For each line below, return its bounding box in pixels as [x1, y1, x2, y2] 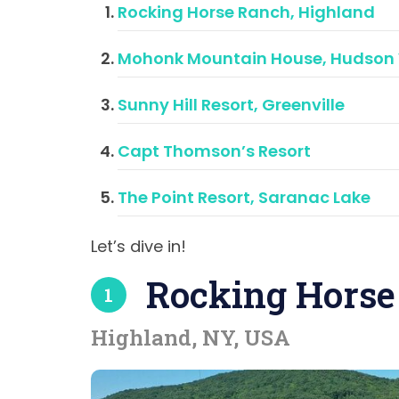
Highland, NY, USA [91, 323, 290, 352]
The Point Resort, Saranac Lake [118, 186, 370, 208]
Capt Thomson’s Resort [118, 140, 311, 162]
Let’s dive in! [91, 235, 186, 257]
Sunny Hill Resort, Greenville [118, 94, 345, 116]
